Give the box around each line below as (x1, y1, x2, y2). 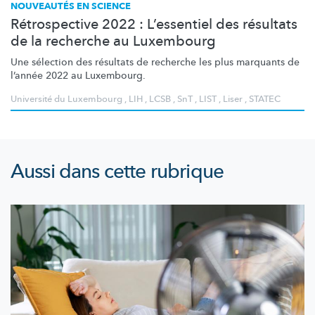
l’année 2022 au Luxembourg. (11, 69, 146, 83)
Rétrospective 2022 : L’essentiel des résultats (11, 15, 297, 34)
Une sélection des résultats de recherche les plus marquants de (11, 56, 300, 70)
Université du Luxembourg (11, 93, 122, 106)
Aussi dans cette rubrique (11, 158, 224, 186)
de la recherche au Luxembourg (11, 32, 216, 51)
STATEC (249, 93, 281, 106)
